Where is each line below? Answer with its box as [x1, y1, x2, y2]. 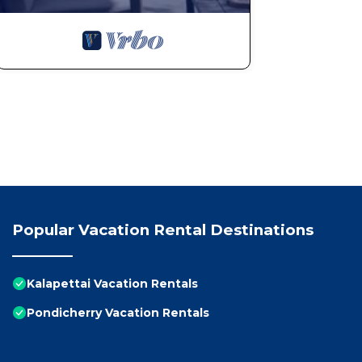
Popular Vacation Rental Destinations [12, 221, 314, 240]
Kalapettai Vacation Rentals [27, 276, 198, 292]
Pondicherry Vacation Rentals [27, 305, 209, 321]
